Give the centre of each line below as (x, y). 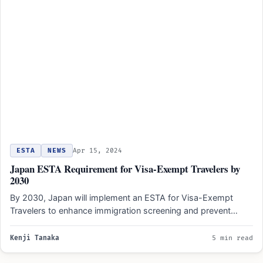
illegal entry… (35, 223)
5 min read (232, 238)
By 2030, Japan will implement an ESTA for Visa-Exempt (122, 197)
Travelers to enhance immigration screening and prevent (120, 210)
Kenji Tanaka (35, 238)
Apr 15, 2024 (97, 150)
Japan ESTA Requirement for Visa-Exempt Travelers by (125, 168)
